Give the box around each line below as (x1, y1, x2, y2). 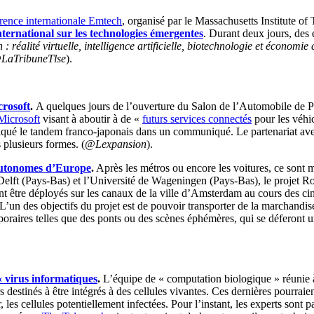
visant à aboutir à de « (40, 112, 142, 125)
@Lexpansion (85, 137, 146, 150)
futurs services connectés (142, 112, 252, 125)
